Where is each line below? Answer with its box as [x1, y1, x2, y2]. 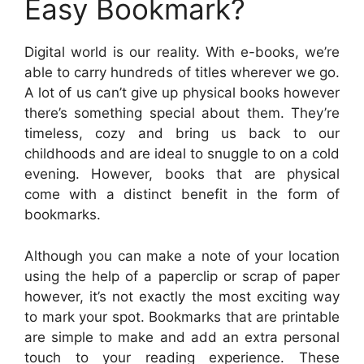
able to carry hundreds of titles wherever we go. [24, 64, 340, 81]
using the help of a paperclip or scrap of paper [24, 267, 340, 284]
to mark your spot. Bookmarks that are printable [24, 308, 340, 325]
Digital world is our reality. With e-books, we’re [24, 44, 340, 61]
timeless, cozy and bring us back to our [24, 125, 340, 142]
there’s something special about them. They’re [24, 105, 340, 122]
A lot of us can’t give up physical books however [24, 84, 340, 102]
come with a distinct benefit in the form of [24, 186, 340, 203]
